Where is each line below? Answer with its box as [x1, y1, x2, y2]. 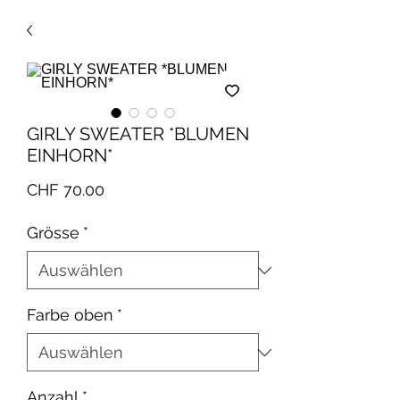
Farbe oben [27, 305, 113, 324]
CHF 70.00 [27, 180, 104, 199]
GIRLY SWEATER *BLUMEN [27, 123, 249, 145]
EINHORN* [27, 145, 112, 166]
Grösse [27, 223, 79, 242]
